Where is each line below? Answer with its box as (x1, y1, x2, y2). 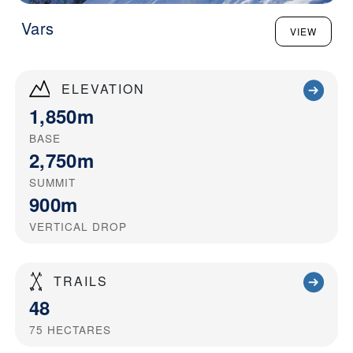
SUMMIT (29, 173, 76, 190)
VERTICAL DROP (29, 217, 127, 234)
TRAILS (54, 271, 108, 290)
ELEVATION (61, 80, 145, 98)
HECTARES (47, 321, 111, 338)
